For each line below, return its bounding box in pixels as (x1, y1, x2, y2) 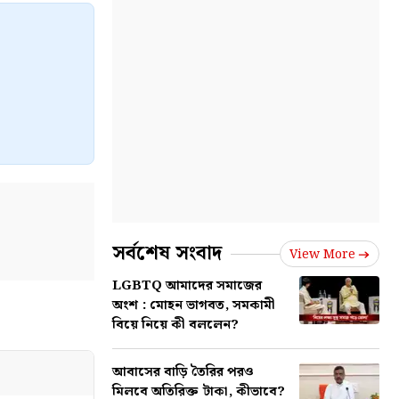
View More (289, 245, 355, 265)
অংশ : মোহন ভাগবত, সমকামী (112, 295, 275, 316)
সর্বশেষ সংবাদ (112, 238, 222, 269)
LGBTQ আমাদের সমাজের (112, 275, 262, 297)
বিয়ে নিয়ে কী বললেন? (112, 314, 239, 336)
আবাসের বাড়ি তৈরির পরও (112, 362, 254, 383)
